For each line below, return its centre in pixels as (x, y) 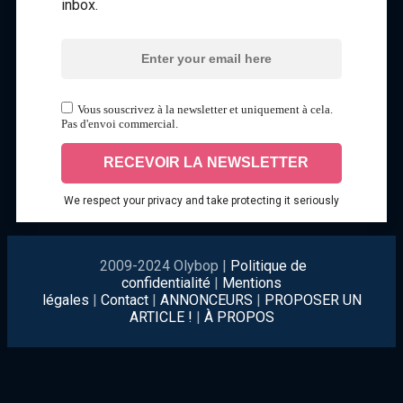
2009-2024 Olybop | (163, 265)
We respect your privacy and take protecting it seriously (201, 200)
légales (65, 300)
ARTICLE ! (161, 317)
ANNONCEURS (206, 300)
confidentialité (168, 282)
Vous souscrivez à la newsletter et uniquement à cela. (205, 109)
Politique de (269, 265)
